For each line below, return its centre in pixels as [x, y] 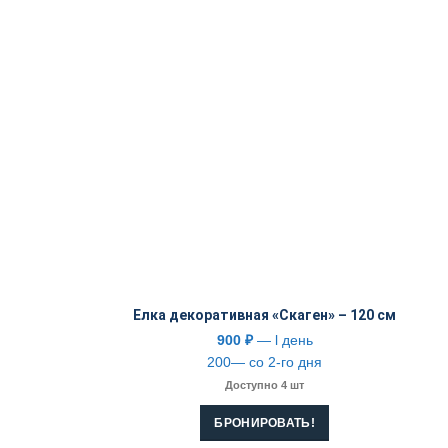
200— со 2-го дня [265, 361]
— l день [282, 339]
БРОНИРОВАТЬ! [264, 422]
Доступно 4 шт [265, 384]
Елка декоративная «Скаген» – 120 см [265, 314]
